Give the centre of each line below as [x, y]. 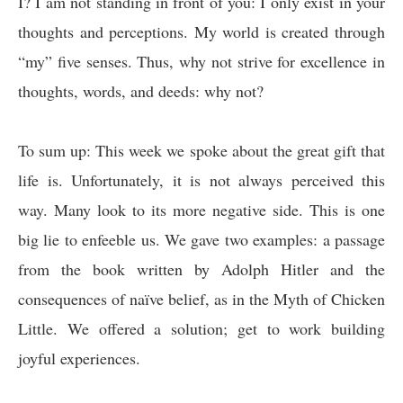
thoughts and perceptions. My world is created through [201, 31]
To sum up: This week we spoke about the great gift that [201, 150]
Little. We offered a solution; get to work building [201, 328]
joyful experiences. [84, 358]
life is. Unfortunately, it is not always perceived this [201, 180]
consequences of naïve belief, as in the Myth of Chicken [201, 299]
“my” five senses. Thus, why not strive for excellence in [201, 61]
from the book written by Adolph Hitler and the [201, 269]
